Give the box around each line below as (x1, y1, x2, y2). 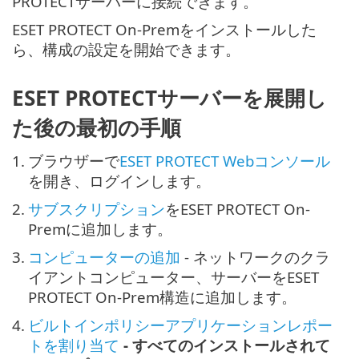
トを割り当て (28, 335, 119, 356)
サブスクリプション (28, 199, 165, 220)
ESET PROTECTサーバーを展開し (12, 83, 327, 113)
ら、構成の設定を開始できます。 (12, 38, 240, 59)
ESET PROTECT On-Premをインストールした (12, 18, 317, 39)
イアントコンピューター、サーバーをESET (28, 267, 319, 288)
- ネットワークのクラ (180, 247, 330, 268)
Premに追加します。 (28, 219, 172, 240)
